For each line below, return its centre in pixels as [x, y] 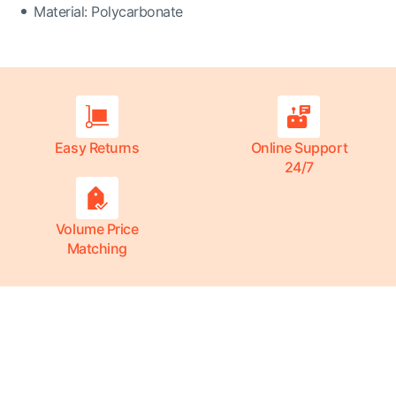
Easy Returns [97, 148]
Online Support [299, 148]
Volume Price [97, 229]
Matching [97, 248]
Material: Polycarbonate [108, 11]
